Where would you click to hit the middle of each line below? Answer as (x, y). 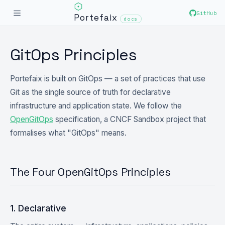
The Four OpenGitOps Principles (90, 172)
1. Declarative (38, 208)
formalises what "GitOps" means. (68, 133)
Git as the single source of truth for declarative (90, 92)
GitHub (206, 13)
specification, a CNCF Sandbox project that (130, 119)
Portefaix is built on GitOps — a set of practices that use (108, 79)
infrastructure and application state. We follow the (96, 106)
